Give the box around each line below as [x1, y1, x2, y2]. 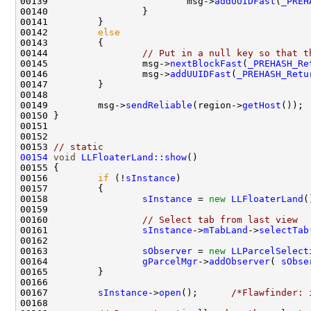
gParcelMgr [142, 255, 198, 267]
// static [53, 141, 103, 152]
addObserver [209, 255, 270, 267]
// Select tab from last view [142, 214, 298, 225]
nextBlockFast [170, 58, 242, 69]
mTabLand [203, 224, 248, 235]
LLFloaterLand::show [81, 151, 187, 162]
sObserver [142, 245, 192, 256]
